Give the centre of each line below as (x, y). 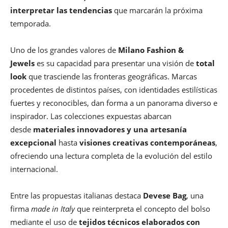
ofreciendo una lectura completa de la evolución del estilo (111, 155)
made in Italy (53, 208)
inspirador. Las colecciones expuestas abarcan (91, 116)
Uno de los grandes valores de (64, 50)
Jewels (22, 63)
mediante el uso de (45, 222)
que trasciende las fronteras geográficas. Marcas (112, 76)
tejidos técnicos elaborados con (139, 222)
